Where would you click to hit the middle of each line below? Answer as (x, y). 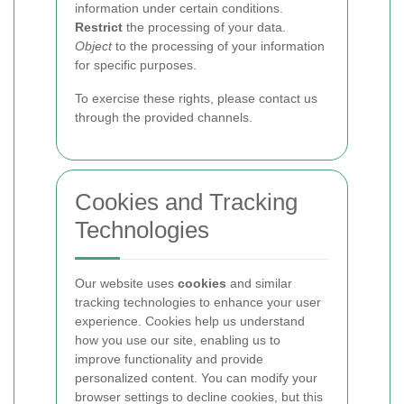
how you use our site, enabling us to (178, 340)
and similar (259, 283)
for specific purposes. (136, 65)
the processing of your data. (204, 27)
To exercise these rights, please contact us (196, 98)
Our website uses (126, 283)
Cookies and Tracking (186, 202)
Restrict (99, 27)
